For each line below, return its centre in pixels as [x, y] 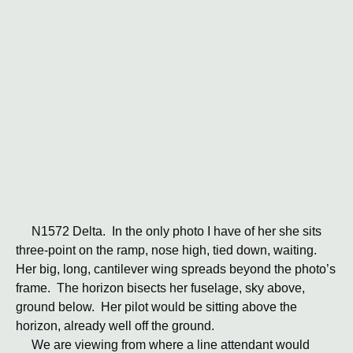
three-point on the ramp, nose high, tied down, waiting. [168, 250]
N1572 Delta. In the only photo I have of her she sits [169, 231]
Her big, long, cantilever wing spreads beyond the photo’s [176, 269]
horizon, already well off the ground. [115, 326]
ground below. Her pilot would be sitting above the [156, 307]
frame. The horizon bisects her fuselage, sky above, [160, 288]
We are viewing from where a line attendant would [163, 345]
